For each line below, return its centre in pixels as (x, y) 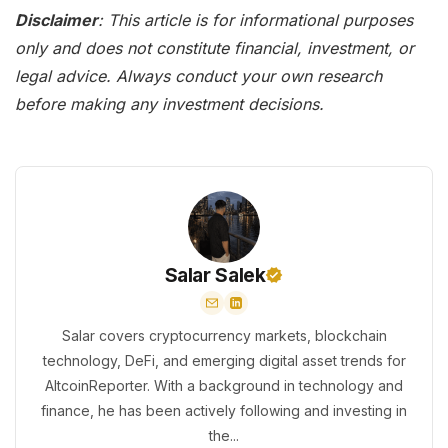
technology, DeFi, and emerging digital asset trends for (224, 361)
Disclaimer (56, 20)
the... (224, 436)
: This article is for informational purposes (255, 20)
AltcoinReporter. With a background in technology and (224, 386)
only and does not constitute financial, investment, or (214, 48)
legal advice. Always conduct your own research (198, 76)
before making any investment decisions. (169, 104)
